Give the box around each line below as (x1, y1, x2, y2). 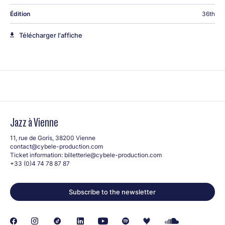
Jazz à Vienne (10, 116, 58, 129)
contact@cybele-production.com (10, 142, 103, 151)
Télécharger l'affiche (19, 30, 82, 40)
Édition (10, 9, 30, 18)
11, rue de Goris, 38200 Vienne (10, 133, 95, 142)
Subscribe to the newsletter (69, 187, 156, 196)
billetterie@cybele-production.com (64, 150, 162, 159)
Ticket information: (10, 150, 64, 159)
